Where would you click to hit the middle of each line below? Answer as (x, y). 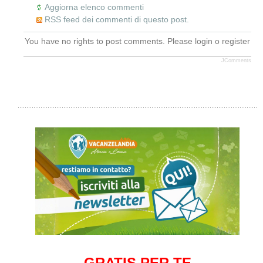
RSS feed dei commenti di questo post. (117, 20)
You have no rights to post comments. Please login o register (137, 41)
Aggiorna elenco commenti (94, 7)
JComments (236, 61)
